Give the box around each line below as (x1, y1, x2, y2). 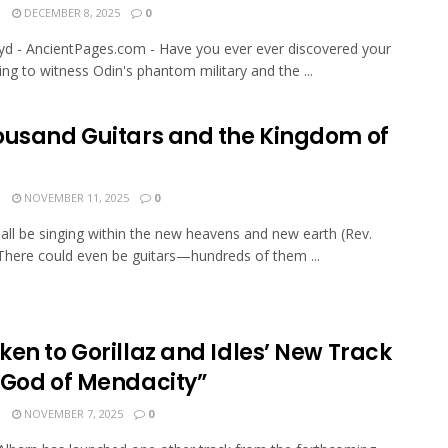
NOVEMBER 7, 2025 (21, 406, 123, 422)
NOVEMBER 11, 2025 (21, 190, 129, 206)
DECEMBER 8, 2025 (21, 4, 120, 20)
